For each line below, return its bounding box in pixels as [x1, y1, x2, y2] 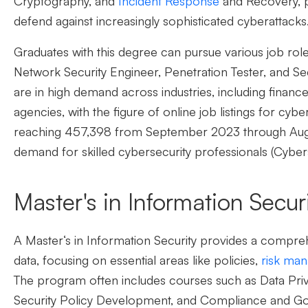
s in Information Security [65, 232, 197, 248]
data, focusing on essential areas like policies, [14, 252, 261, 268]
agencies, [14, 104, 68, 120]
